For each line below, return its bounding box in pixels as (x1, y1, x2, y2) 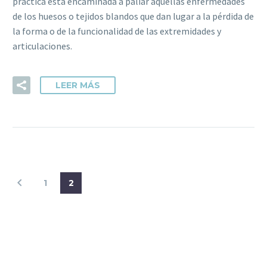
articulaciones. (13, 40, 72, 52)
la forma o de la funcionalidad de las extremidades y (13, 25, 221, 38)
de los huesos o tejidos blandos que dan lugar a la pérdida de (13, 10, 254, 23)
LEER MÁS (55, 79, 100, 91)
